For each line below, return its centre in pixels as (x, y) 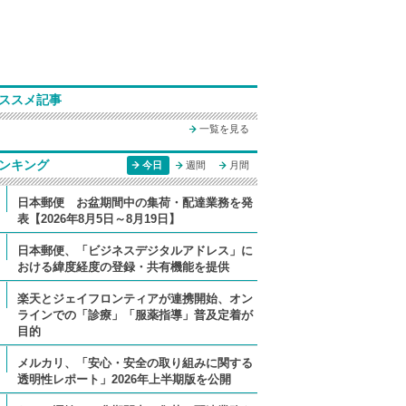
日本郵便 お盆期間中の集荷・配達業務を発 (135, 203)
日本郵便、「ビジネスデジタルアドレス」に (135, 251)
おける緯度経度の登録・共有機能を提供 (123, 267)
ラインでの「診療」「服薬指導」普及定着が (135, 315)
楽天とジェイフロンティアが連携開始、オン (135, 299)
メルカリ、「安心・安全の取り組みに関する (135, 363)
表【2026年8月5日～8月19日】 (98, 219)
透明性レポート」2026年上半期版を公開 (124, 379)
